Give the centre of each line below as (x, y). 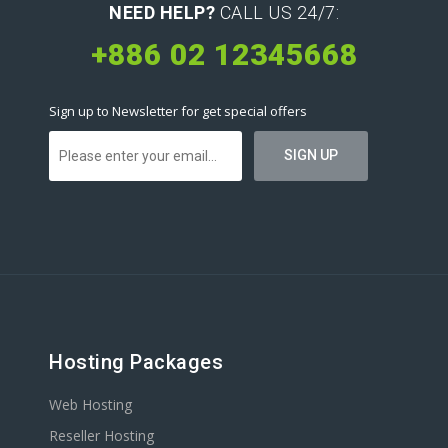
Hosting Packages (136, 362)
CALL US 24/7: (277, 12)
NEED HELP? (162, 12)
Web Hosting (90, 404)
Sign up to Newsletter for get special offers (178, 111)
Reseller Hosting (101, 435)
